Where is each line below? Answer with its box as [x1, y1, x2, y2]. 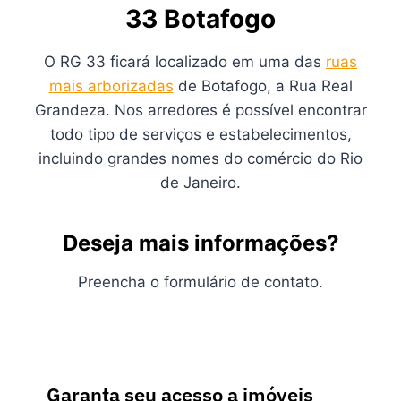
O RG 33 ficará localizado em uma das [44, 53, 326, 71]
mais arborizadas [48, 77, 174, 95]
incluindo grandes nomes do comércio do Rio [38, 149, 363, 167]
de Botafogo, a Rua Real [173, 77, 353, 95]
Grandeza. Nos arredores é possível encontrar [34, 101, 367, 119]
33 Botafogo [125, 4, 276, 34]
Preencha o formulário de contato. [78, 273, 323, 291]
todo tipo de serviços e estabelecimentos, [49, 125, 352, 143]
